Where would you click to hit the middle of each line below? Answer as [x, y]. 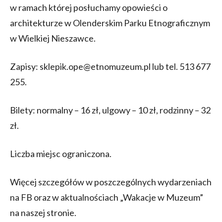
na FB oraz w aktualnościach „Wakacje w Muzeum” [107, 197]
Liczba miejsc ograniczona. [61, 153]
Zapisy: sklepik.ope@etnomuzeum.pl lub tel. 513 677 [110, 66]
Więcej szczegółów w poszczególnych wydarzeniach [111, 182]
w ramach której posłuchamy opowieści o [89, 7]
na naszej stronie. [43, 212]
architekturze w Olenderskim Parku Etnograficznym [110, 23]
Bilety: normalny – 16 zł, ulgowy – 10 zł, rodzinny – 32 [110, 110]
